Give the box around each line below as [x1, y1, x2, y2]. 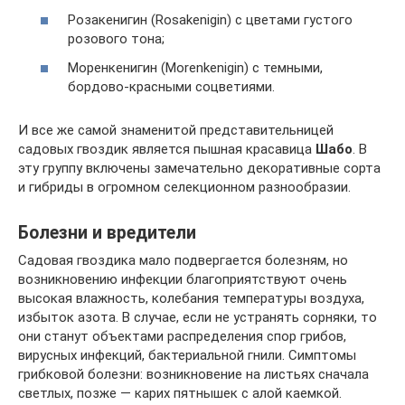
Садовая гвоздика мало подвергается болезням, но [18, 251, 348, 268]
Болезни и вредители [18, 222, 196, 243]
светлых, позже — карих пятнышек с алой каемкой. [18, 384, 342, 401]
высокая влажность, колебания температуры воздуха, [18, 289, 364, 306]
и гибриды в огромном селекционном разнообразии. [18, 178, 351, 195]
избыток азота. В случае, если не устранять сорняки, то [18, 308, 377, 325]
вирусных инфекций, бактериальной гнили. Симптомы [18, 346, 356, 363]
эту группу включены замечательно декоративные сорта [18, 159, 381, 176]
